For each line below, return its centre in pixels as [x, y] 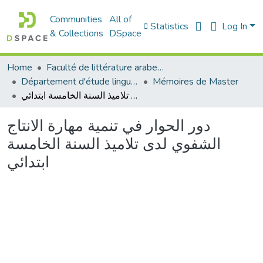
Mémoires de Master [195, 82]
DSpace [126, 33]
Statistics [170, 26]
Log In [236, 26]
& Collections [77, 33]
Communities [76, 19]
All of [121, 19]
